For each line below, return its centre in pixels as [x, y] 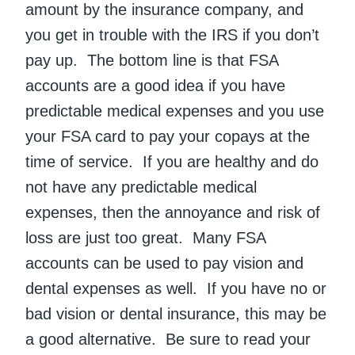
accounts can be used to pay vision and [164, 263]
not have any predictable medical [141, 187]
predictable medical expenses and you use [175, 111]
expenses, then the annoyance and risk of [173, 213]
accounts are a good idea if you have [155, 86]
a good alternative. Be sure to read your [168, 340]
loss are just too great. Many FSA [145, 238]
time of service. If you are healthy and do [172, 162]
